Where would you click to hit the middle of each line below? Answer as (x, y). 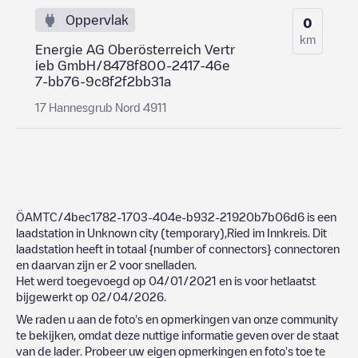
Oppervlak (97, 20)
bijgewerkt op (54, 296)
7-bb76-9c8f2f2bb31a (103, 81)
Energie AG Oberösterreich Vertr (135, 49)
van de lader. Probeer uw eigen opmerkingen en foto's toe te (171, 350)
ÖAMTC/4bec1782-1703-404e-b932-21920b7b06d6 (160, 216)
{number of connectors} (210, 248)
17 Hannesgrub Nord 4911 (101, 107)
